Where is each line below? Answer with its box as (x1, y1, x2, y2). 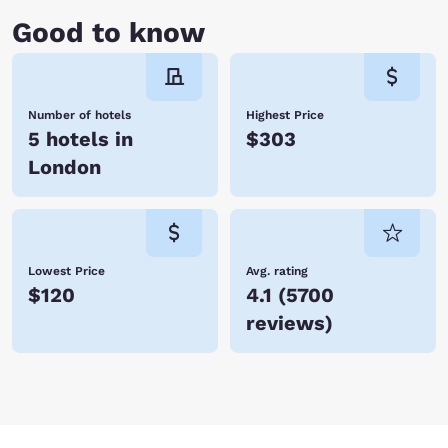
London (28, 155, 101, 179)
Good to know (12, 16, 205, 49)
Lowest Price (28, 264, 105, 278)
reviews (246, 311, 325, 335)
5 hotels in (28, 127, 133, 151)
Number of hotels (28, 108, 131, 122)
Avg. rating (246, 264, 308, 278)
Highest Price (246, 108, 324, 122)
